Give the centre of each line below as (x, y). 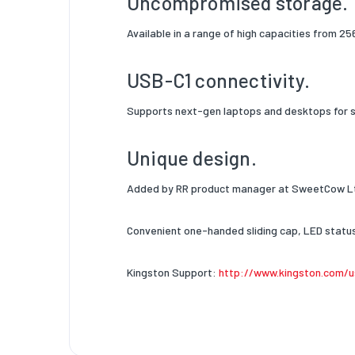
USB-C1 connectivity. (218, 80)
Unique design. (192, 158)
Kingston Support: (173, 273)
